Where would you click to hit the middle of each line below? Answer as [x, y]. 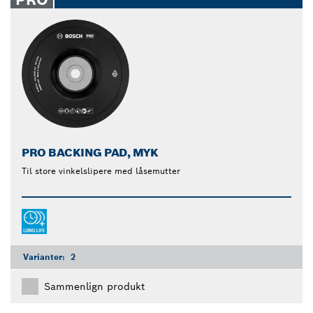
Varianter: [45, 256]
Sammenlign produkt [94, 286]
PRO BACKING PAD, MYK [90, 152]
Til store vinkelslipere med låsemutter [101, 170]
